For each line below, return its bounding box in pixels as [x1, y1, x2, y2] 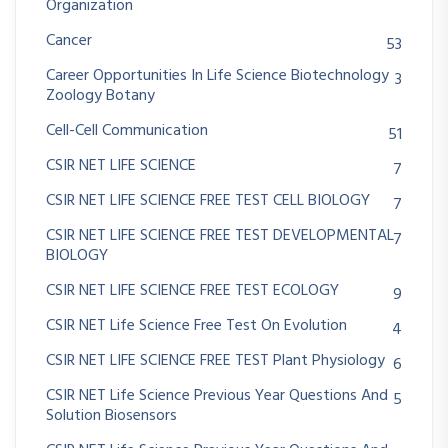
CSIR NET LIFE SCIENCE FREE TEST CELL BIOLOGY [46, 188, 370, 215]
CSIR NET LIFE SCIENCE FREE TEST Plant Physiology [46, 348, 385, 375]
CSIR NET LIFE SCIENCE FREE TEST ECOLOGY [46, 278, 339, 305]
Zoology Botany [46, 83, 155, 110]
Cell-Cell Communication [46, 118, 208, 145]
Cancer [46, 28, 92, 55]
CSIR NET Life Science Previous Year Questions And [46, 383, 388, 410]
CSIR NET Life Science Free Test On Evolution [46, 313, 347, 340]
